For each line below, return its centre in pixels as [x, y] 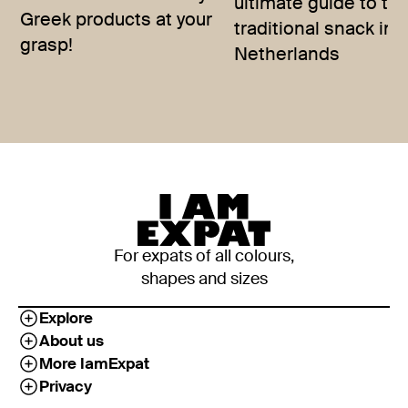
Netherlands [287, 56]
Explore [66, 319]
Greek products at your [117, 20]
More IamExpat [94, 364]
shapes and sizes [204, 279]
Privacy [66, 387]
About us [71, 342]
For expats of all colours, [204, 256]
